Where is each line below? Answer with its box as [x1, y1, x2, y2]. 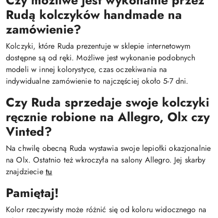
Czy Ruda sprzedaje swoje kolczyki [6, 93, 209, 111]
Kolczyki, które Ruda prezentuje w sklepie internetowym [6, 40, 191, 52]
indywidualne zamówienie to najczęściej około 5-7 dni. [6, 75, 189, 87]
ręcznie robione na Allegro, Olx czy [6, 108, 210, 126]
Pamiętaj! [6, 184, 59, 201]
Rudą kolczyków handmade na [6, 6, 182, 23]
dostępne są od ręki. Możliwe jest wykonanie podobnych [6, 52, 196, 63]
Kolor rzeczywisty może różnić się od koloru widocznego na [6, 204, 207, 215]
